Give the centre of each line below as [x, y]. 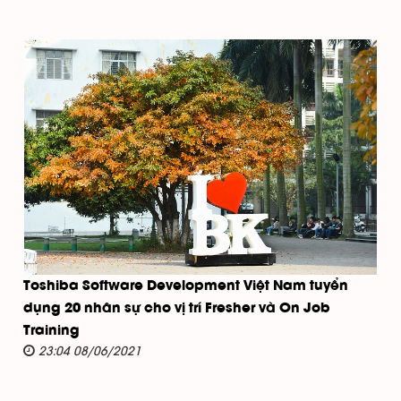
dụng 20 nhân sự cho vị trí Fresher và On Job [177, 308]
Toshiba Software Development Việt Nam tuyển [186, 286]
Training [51, 331]
